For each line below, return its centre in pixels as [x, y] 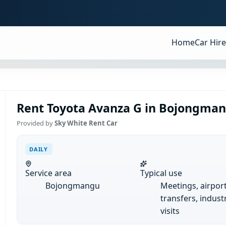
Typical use [161, 173]
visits [170, 211]
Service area [48, 173]
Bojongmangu [72, 185]
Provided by [35, 123]
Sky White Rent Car [86, 123]
